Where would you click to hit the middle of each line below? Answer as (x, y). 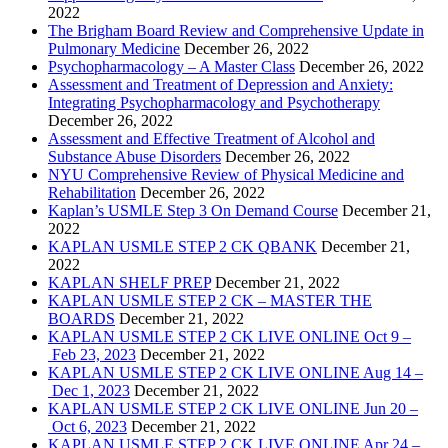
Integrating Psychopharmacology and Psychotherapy (214, 103)
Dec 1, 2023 (89, 391)
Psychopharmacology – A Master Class (171, 67)
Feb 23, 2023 (92, 355)
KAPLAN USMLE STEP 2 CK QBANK (182, 247)
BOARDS (81, 319)
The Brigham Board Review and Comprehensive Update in (236, 31)
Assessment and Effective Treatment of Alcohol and (211, 139)
